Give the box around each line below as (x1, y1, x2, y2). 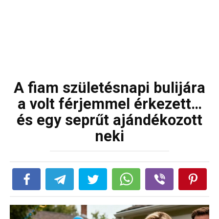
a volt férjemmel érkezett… (17, 95, 202, 112)
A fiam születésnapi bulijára (14, 79, 205, 96)
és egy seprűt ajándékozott (17, 111, 202, 129)
